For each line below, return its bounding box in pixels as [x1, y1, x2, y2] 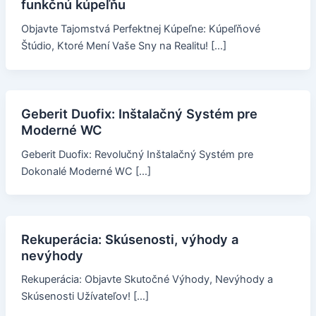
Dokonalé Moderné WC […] [20, 164, 151, 178]
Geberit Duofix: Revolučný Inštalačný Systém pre [20, 147, 253, 161]
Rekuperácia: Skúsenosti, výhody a [20, 231, 238, 247]
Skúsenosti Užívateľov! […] [20, 290, 149, 303]
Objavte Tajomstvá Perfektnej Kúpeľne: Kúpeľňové [20, 22, 260, 35]
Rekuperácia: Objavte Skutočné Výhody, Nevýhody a [20, 273, 273, 286]
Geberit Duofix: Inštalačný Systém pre [20, 105, 257, 121]
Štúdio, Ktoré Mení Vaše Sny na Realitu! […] [20, 39, 226, 52]
